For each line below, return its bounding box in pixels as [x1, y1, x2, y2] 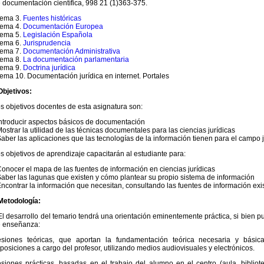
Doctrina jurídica [23, 64, 75, 72]
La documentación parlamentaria [23, 55, 129, 64]
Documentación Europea [23, 22, 103, 31]
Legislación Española [23, 31, 93, 39]
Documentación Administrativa [23, 47, 120, 55]
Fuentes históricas [23, 14, 81, 22]
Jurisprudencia [23, 39, 71, 47]
